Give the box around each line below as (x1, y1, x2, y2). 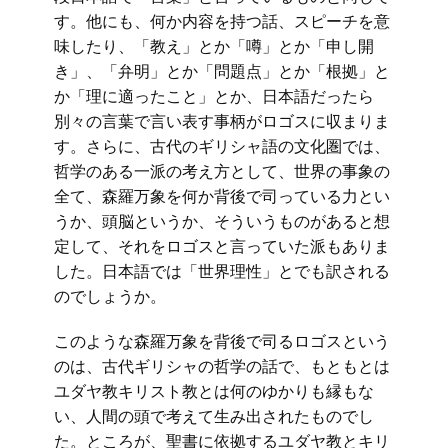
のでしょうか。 (54, 285, 166, 307)
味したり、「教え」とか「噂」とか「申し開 (54, 35, 374, 57)
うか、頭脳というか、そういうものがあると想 (54, 210, 390, 232)
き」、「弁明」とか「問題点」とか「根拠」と (54, 60, 390, 82)
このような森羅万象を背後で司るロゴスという (54, 330, 390, 352)
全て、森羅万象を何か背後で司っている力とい (54, 185, 390, 207)
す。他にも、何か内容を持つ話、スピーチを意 (54, 10, 390, 32)
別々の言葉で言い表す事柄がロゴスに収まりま (54, 110, 390, 132)
